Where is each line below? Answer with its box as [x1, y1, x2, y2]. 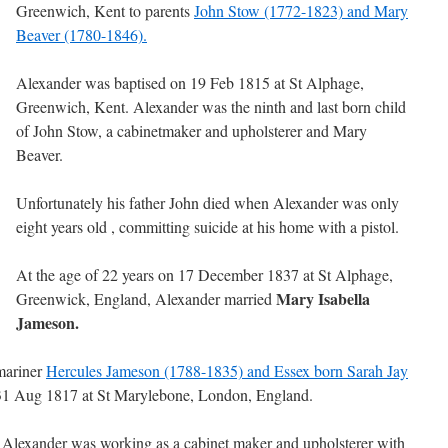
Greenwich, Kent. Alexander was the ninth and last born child [16, 96, 406, 117]
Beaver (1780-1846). [16, 24, 147, 45]
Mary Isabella [276, 287, 370, 310]
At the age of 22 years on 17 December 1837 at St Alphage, [16, 264, 393, 285]
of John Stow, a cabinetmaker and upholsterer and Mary [16, 120, 367, 141]
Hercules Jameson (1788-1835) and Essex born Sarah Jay [46, 360, 408, 381]
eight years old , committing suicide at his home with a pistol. [16, 216, 399, 237]
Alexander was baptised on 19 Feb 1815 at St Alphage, [16, 72, 364, 93]
